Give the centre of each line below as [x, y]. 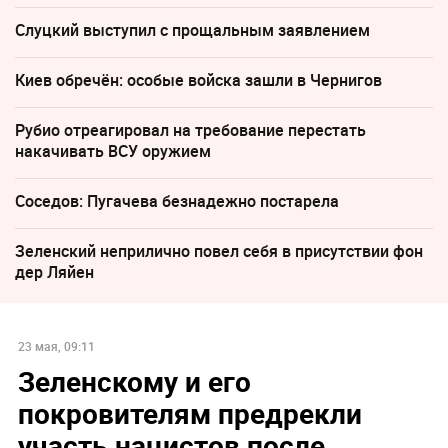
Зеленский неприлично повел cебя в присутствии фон [219, 251]
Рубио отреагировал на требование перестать [190, 130]
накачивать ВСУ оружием [113, 151]
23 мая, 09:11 [56, 346]
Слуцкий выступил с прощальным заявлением [192, 30]
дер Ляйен [54, 272]
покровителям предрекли [189, 413]
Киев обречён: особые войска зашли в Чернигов [198, 80]
